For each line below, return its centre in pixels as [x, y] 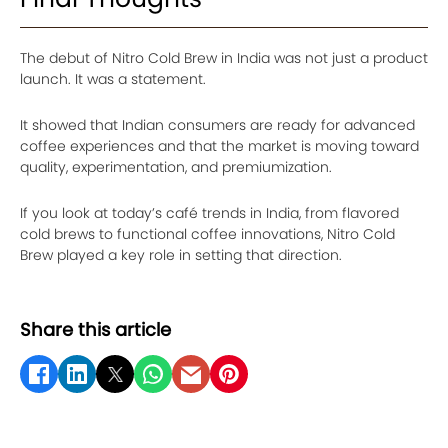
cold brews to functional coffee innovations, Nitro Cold [207, 234]
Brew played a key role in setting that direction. [181, 255]
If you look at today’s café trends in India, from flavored [209, 213]
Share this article [95, 330]
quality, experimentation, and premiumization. [176, 167]
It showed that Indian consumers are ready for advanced [217, 125]
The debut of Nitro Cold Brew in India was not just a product [224, 58]
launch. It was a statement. [113, 79]
